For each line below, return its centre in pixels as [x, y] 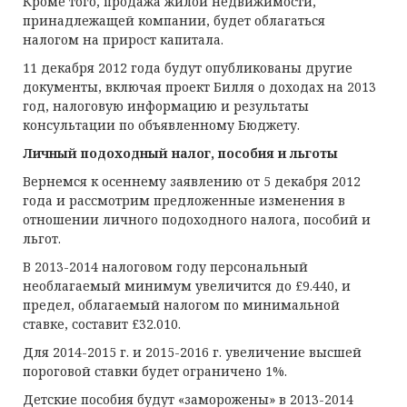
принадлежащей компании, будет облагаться [174, 20]
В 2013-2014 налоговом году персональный [165, 267]
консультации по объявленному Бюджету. [165, 125]
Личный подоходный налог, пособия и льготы [180, 153]
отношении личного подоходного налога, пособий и [197, 219]
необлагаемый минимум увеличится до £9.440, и [187, 286]
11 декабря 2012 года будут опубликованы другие [188, 68]
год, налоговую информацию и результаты [166, 106]
